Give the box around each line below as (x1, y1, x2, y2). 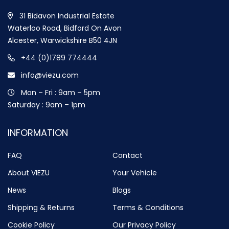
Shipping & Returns (8, 202, 75, 213)
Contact (112, 150, 143, 161)
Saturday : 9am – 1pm (8, 99, 85, 110)
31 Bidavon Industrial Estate (19, 10, 114, 21)
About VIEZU (8, 167, 50, 178)
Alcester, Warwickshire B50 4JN (8, 35, 117, 45)
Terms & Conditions (112, 202, 184, 213)
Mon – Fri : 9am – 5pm (19, 87, 100, 98)
